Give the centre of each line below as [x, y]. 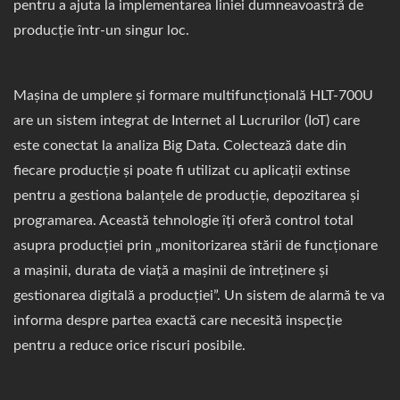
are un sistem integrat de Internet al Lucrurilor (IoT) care [187, 121]
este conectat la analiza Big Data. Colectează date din [180, 146]
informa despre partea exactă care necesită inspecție [178, 321]
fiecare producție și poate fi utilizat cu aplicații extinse [182, 171]
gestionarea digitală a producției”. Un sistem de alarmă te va [199, 296]
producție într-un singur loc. [101, 30]
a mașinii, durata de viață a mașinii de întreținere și [171, 271]
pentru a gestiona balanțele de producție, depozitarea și [187, 196]
